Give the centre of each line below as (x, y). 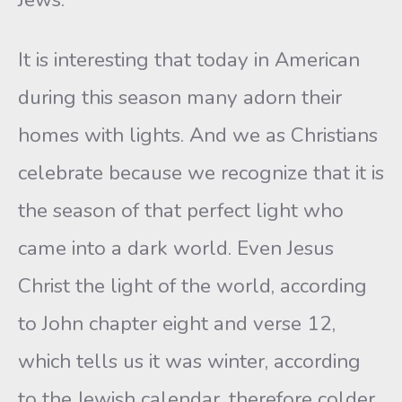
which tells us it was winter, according (189, 361)
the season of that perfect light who (181, 210)
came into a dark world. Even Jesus (176, 248)
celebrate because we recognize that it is (201, 173)
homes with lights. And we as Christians (198, 135)
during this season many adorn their (180, 97)
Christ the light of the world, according (192, 286)
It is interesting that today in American (189, 60)
